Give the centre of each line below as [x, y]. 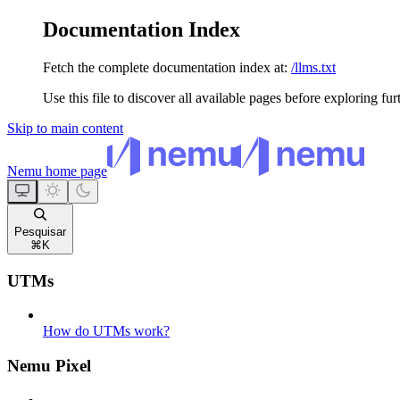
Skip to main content [65, 128]
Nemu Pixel [49, 365]
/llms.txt [313, 67]
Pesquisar [40, 231]
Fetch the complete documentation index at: [165, 67]
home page [75, 171]
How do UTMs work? [106, 331]
